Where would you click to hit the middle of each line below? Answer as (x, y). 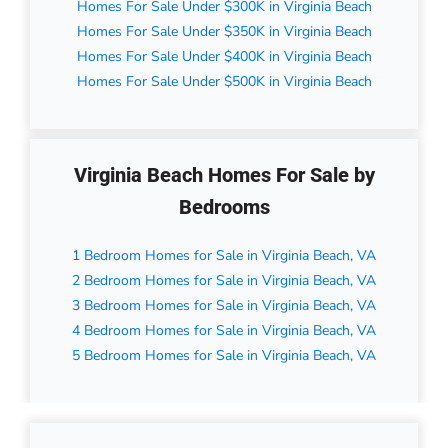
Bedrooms (224, 206)
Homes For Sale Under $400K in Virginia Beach (224, 56)
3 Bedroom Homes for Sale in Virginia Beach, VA (224, 305)
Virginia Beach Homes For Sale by (224, 174)
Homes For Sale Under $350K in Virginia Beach (224, 31)
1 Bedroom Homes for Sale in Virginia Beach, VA (224, 255)
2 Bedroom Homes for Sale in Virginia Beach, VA (224, 280)
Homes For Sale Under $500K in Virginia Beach (224, 81)
